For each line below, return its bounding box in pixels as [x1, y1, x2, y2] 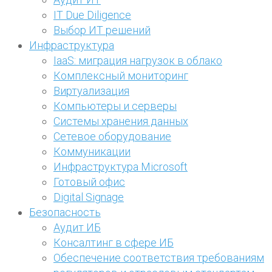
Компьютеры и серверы [53, 99, 177, 112]
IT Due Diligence [53, 8, 131, 21]
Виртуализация [53, 84, 129, 97]
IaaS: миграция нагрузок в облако [53, 53, 222, 67]
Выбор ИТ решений [53, 23, 151, 36]
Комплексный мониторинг [53, 69, 188, 82]
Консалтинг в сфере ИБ [53, 236, 174, 249]
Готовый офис [53, 175, 125, 188]
